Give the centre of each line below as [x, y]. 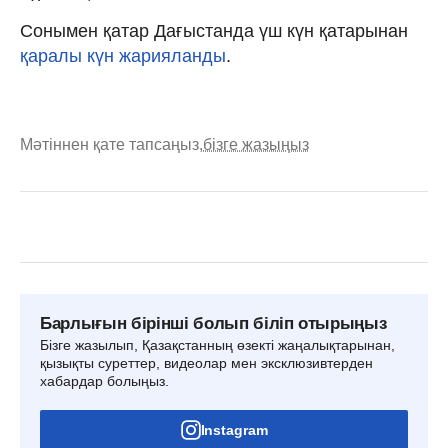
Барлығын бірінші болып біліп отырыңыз [213, 323]
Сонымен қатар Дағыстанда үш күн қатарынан [214, 30]
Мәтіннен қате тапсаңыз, [111, 144]
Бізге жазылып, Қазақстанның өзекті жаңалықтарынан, [217, 344]
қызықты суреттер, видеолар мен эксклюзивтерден [206, 362]
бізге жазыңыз [256, 144]
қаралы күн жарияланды [123, 55]
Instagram [234, 429]
